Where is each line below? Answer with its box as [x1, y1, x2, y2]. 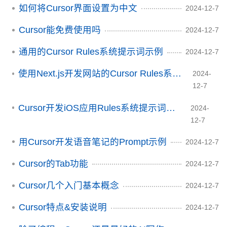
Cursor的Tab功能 [19, 159, 88, 169]
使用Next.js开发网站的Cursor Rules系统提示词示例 [172, 68, 181, 79]
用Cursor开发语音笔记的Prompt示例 [19, 136, 167, 147]
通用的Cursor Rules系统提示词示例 [19, 47, 163, 57]
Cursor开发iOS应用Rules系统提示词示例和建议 [166, 102, 176, 113]
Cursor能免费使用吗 [19, 25, 101, 35]
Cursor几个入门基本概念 [19, 180, 119, 191]
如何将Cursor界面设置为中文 [19, 3, 137, 13]
